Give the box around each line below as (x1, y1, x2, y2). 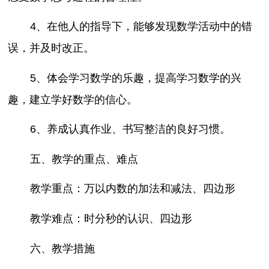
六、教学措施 (29, 242, 95, 255)
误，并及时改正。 (8, 42, 95, 55)
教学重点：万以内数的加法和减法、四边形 (29, 183, 235, 195)
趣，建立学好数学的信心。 (8, 93, 138, 106)
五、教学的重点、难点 (29, 153, 138, 165)
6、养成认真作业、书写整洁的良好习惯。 (29, 123, 231, 136)
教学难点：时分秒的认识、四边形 (29, 213, 192, 225)
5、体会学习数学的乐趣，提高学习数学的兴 (29, 71, 241, 84)
